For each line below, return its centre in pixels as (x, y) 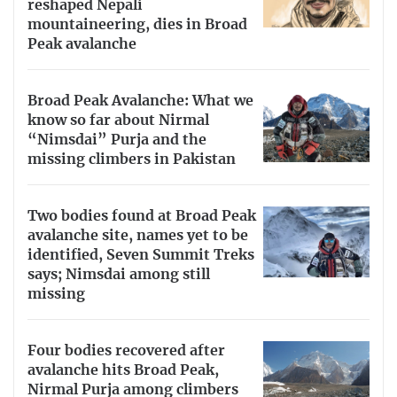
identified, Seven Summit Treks (141, 256)
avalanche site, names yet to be (138, 236)
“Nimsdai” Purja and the (117, 140)
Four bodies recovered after (126, 351)
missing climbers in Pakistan (132, 159)
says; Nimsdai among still (119, 275)
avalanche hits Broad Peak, (123, 371)
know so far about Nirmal (118, 120)
